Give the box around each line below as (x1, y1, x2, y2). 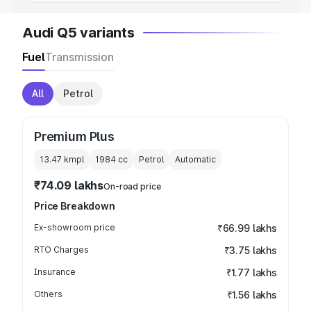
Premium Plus (34, 129, 115, 144)
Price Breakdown (34, 200, 115, 212)
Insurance (34, 267, 76, 277)
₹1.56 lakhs (226, 289, 277, 301)
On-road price (103, 181, 161, 192)
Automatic (175, 154, 216, 165)
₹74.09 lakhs (34, 178, 104, 192)
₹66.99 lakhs (217, 222, 277, 234)
